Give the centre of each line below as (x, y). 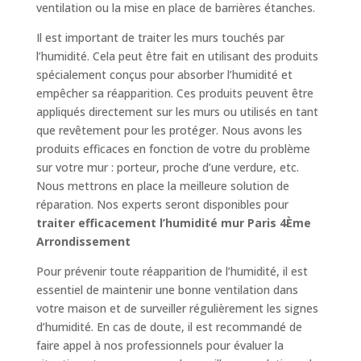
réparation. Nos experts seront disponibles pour (162, 204)
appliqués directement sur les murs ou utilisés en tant (177, 111)
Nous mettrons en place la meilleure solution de (162, 185)
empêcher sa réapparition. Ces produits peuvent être (174, 93)
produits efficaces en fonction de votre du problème (173, 148)
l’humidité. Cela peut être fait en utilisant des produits (177, 56)
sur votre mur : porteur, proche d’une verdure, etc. (167, 167)
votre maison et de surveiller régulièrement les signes (177, 308)
